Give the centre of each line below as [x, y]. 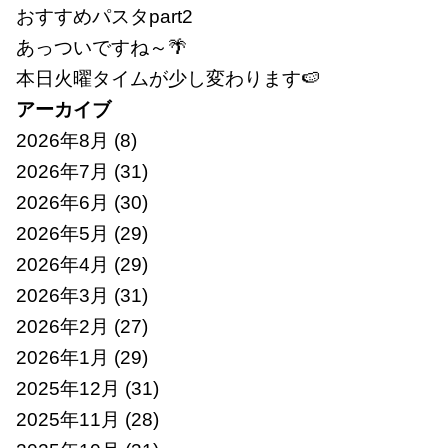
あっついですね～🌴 [101, 48]
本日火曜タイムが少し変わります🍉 [167, 79]
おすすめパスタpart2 [104, 17]
